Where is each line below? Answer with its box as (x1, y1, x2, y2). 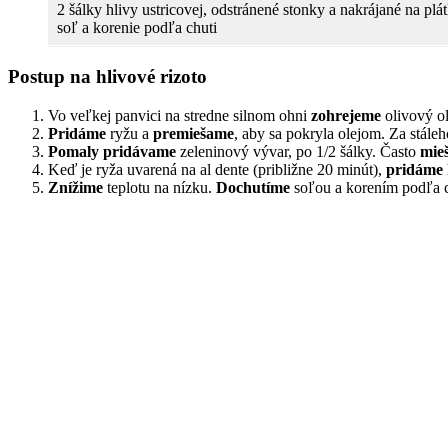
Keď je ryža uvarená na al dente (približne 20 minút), (48, 160, 386, 178)
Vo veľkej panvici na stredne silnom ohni (48, 106, 311, 124)
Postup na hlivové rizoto (8, 66, 207, 88)
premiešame (153, 124, 234, 142)
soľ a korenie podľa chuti (57, 19, 217, 37)
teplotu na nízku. (103, 178, 216, 196)
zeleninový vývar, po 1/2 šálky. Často (176, 142, 420, 160)
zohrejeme (311, 106, 381, 124)
